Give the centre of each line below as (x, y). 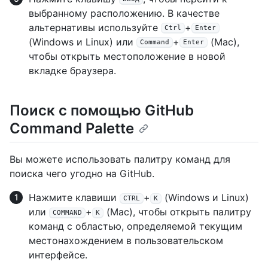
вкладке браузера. (72, 70)
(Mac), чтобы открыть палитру (177, 212)
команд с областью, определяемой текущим (135, 226)
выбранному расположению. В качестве (124, 13)
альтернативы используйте (95, 27)
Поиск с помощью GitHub (102, 110)
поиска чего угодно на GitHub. (82, 174)
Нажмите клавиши (74, 198)
